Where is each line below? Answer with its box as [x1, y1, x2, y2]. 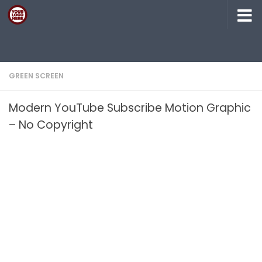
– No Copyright [9, 117, 93, 133]
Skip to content [16, 11, 85, 23]
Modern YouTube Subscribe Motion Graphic [9, 100, 251, 116]
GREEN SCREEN [9, 71, 64, 81]
